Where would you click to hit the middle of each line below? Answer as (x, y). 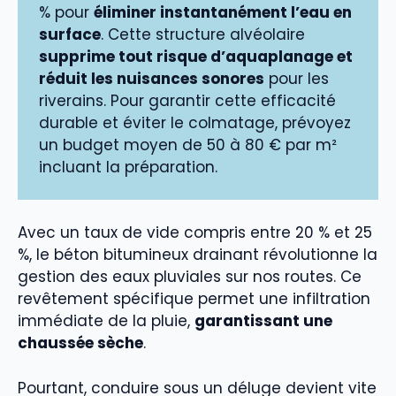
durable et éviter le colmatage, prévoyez (195, 122)
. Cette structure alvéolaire (203, 34)
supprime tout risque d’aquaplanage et (196, 56)
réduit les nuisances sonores (152, 78)
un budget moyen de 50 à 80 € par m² (188, 145)
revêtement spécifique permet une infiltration (194, 299)
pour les (297, 78)
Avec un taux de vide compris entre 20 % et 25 (195, 233)
